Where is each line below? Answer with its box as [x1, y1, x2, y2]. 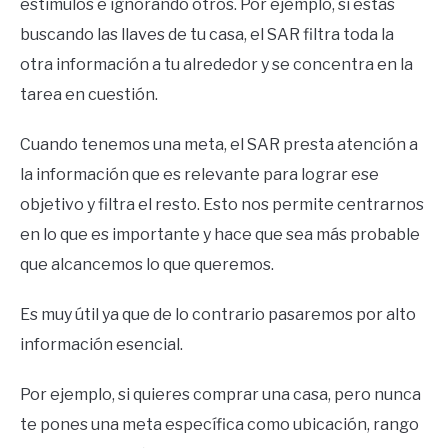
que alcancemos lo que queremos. [20, 255, 274, 275]
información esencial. [20, 335, 183, 355]
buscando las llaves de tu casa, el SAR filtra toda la [20, 25, 394, 45]
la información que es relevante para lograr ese [20, 165, 379, 185]
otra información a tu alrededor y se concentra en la [20, 55, 413, 75]
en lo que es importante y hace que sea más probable [20, 225, 420, 245]
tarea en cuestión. [20, 85, 158, 105]
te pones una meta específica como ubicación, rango [20, 415, 419, 435]
